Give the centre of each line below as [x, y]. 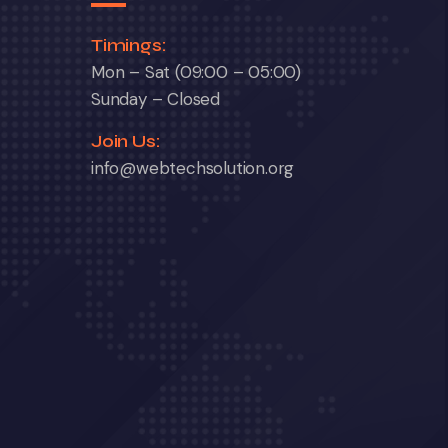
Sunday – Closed [156, 99]
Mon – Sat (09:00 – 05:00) [196, 72]
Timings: [129, 45]
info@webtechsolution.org [193, 168]
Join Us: [126, 141]
